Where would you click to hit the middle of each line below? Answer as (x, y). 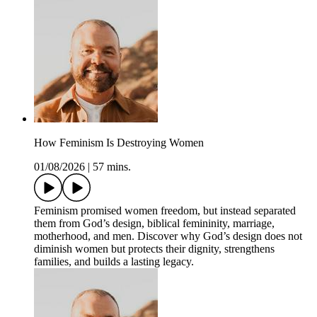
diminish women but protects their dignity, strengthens (154, 249)
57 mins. (112, 167)
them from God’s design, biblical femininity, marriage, (154, 224)
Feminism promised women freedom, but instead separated (165, 211)
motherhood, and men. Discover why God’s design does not (168, 236)
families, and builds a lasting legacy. (114, 262)
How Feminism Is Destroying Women (119, 143)
